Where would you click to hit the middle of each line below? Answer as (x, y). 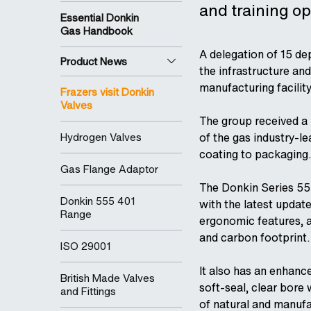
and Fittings (88, 291)
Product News (94, 61)
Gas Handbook (96, 31)
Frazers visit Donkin (107, 92)
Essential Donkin (100, 18)
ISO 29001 (86, 246)
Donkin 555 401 (98, 201)
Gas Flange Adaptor (109, 169)
